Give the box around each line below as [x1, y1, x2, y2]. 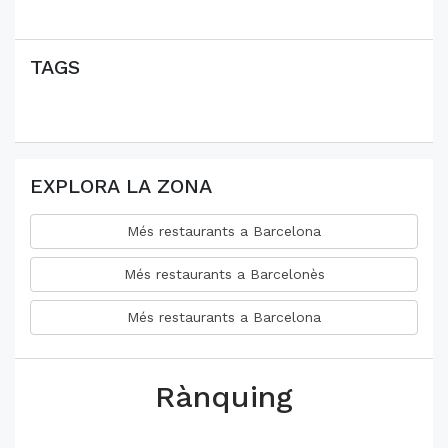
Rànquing [155, 379, 293, 415]
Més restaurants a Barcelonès [123, 266, 325, 283]
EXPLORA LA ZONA [30, 174, 212, 199]
